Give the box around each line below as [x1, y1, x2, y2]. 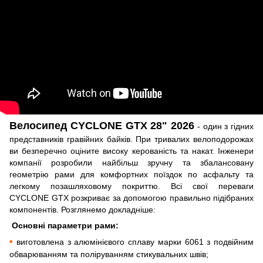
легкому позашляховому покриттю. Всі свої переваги [9, 181, 254, 191]
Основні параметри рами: [9, 220, 119, 230]
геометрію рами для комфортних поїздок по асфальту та [9, 169, 254, 179]
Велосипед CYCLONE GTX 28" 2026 [9, 119, 194, 131]
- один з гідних [194, 121, 254, 131]
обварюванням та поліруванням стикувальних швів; [9, 249, 208, 259]
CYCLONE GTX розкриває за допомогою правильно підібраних [9, 193, 254, 203]
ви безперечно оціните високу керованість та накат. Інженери [9, 146, 254, 156]
